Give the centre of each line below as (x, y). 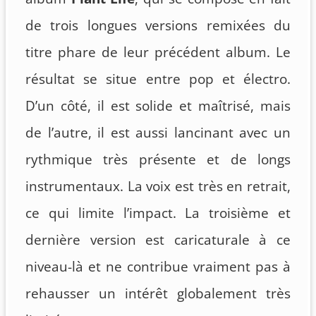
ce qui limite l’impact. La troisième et (158, 213)
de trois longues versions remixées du (158, 25)
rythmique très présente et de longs (158, 159)
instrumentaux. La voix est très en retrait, (158, 186)
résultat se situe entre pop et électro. (158, 79)
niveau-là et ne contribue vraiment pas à (158, 266)
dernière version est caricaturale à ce (158, 239)
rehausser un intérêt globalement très (158, 293)
